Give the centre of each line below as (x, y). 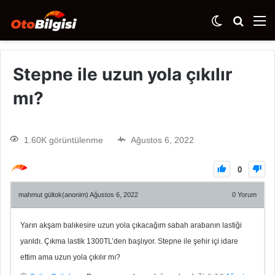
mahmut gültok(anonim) (54, 194)
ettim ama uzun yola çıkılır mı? (70, 257)
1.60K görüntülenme (64, 140)
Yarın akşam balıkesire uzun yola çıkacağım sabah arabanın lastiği (131, 225)
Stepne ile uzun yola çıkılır (122, 75)
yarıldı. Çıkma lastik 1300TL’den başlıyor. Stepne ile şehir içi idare (129, 241)
